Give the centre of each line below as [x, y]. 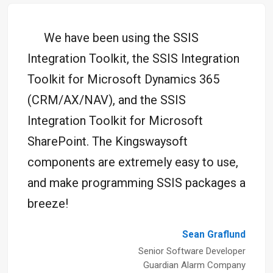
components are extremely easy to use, [133, 162]
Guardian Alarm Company [194, 265]
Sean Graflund [214, 234]
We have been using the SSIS [121, 37]
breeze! [48, 203]
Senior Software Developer [192, 251]
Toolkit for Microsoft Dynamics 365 [123, 79]
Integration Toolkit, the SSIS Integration [133, 58]
